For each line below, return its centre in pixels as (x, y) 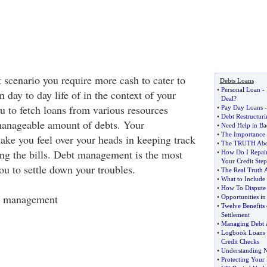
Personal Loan (240, 89)
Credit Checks (240, 241)
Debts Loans (237, 80)
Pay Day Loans (242, 107)
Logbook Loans (243, 232)
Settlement (235, 215)
